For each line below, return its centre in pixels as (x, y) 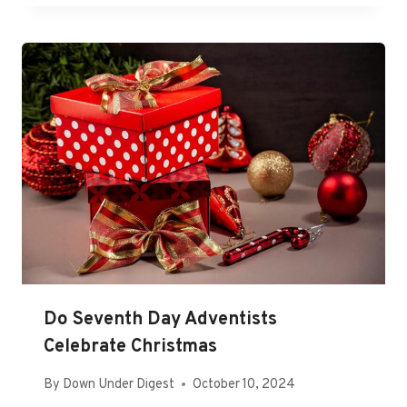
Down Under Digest (119, 384)
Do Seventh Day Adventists (160, 320)
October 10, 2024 (244, 384)
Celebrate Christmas (130, 347)
